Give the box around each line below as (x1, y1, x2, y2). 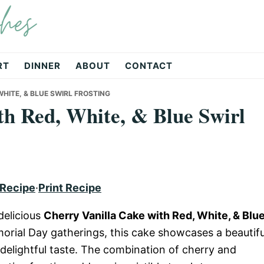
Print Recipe (38, 181, 101, 194)
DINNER (24, 60, 61, 71)
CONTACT (125, 60, 173, 71)
